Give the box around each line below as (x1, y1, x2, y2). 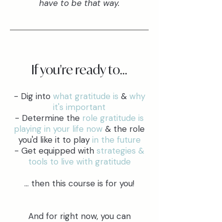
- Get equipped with (14, 145, 97, 156)
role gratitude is (82, 112, 144, 123)
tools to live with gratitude (28, 156, 131, 167)
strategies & (97, 145, 144, 156)
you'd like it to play (18, 134, 92, 145)
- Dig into (13, 91, 53, 102)
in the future (92, 134, 141, 145)
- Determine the (15, 112, 82, 123)
